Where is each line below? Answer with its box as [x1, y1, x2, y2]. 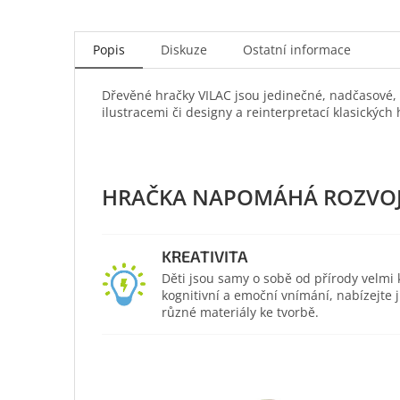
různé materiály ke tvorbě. [161, 304, 319, 321]
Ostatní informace [243, 41, 351, 58]
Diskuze [161, 41, 207, 58]
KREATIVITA [161, 246, 248, 266]
